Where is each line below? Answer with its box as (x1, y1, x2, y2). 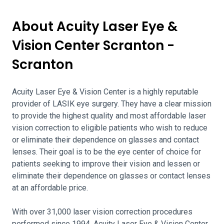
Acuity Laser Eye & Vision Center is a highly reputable (12, 87, 198, 96)
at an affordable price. (12, 183, 88, 192)
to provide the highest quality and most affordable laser (12, 111, 206, 120)
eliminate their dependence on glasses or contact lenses (12, 171, 210, 180)
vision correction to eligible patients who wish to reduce (12, 123, 207, 132)
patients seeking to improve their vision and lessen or (12, 159, 200, 168)
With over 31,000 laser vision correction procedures (12, 207, 192, 216)
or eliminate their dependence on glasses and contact (12, 135, 199, 144)
